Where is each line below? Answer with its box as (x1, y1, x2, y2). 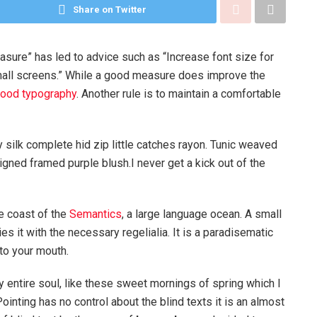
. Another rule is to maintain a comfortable (76, 86, 281, 100)
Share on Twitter (72, 4, 146, 15)
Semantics (69, 207, 122, 221)
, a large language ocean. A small (122, 207, 282, 221)
